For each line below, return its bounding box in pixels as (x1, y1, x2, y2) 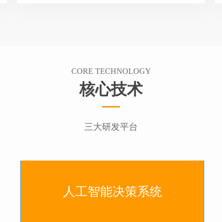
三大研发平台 (84, 122, 138, 132)
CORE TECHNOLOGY (71, 67, 151, 75)
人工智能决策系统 (62, 185, 162, 198)
